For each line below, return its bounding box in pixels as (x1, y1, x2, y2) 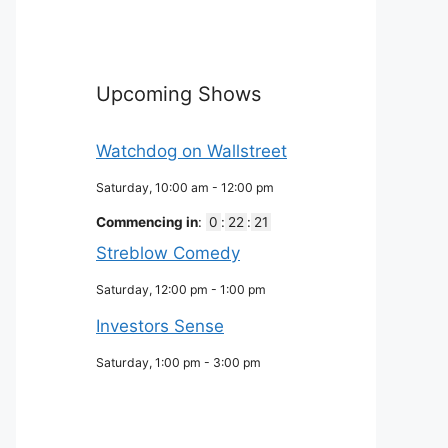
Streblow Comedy (96, 242, 240, 263)
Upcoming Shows (96, 82, 261, 107)
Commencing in (96, 214, 198, 231)
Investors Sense (96, 315, 224, 336)
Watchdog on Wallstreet (96, 141, 287, 162)
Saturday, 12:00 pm (96, 281, 208, 297)
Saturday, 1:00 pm (96, 354, 201, 370)
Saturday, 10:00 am (96, 180, 209, 196)
